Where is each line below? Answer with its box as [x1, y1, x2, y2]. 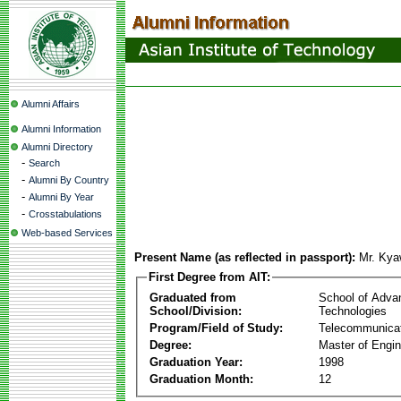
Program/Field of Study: [149, 320, 283, 335]
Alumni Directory [21, 141, 93, 152]
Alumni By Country [29, 175, 109, 185]
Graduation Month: [149, 371, 253, 386]
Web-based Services [21, 227, 113, 238]
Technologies [319, 303, 387, 318]
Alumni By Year [29, 192, 94, 202]
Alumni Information [21, 124, 101, 134]
